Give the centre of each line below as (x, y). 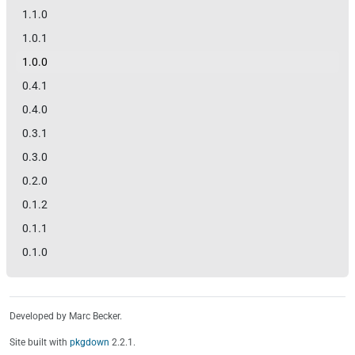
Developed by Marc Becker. (66, 316)
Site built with (40, 342)
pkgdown (90, 342)
